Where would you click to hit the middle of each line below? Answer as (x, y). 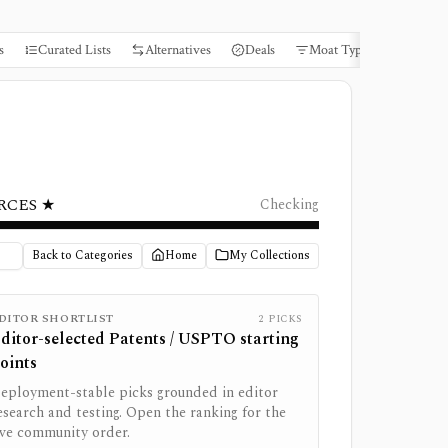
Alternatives (178, 50)
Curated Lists (74, 50)
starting (267, 339)
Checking (289, 204)
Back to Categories (82, 255)
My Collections (269, 255)
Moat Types (341, 50)
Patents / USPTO (172, 339)
